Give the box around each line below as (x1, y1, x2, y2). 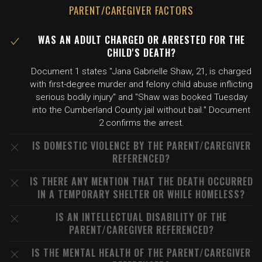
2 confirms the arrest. (98, 118, 184, 128)
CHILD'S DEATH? (106, 46, 176, 60)
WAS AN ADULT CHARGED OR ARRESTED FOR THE (37, 33, 245, 47)
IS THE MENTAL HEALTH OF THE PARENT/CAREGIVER (32, 246, 251, 260)
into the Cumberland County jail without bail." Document (32, 105, 250, 115)
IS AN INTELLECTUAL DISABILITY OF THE (56, 210, 227, 224)
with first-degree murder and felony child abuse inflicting (30, 79, 253, 89)
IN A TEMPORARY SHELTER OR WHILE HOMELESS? (37, 187, 245, 201)
